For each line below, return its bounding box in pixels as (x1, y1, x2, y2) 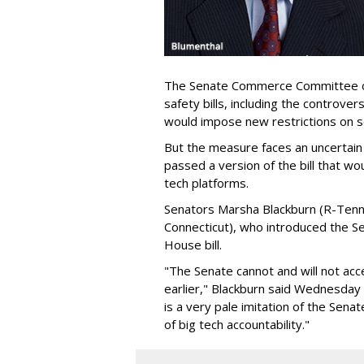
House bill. (164, 236, 222, 253)
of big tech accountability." (164, 315, 310, 332)
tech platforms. (164, 174, 249, 191)
